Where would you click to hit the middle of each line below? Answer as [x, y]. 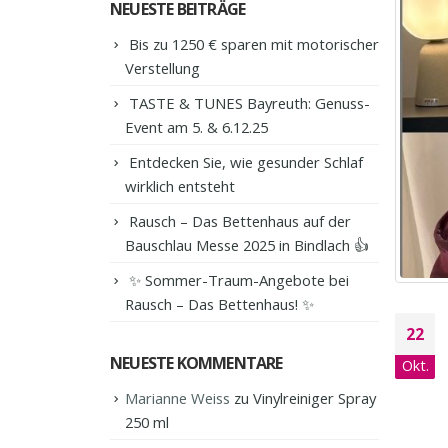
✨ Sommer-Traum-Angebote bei [239, 280]
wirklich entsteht [180, 186]
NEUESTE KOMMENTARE [196, 363]
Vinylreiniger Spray [314, 398]
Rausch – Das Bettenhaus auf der [240, 221]
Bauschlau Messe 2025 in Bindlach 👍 [247, 245]
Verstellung [162, 68]
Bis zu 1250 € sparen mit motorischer [254, 44]
